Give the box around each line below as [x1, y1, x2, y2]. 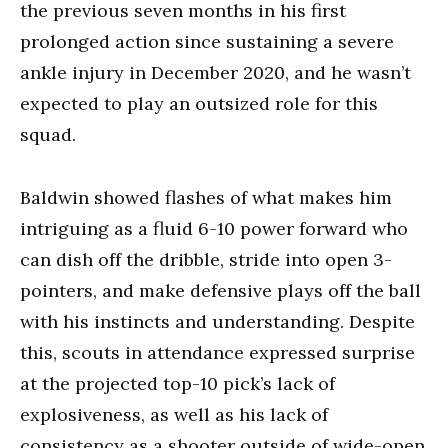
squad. [20, 123, 76, 146]
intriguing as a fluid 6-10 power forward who [20, 217, 408, 240]
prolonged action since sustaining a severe [20, 30, 394, 53]
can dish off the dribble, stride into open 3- [20, 248, 392, 271]
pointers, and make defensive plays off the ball [20, 279, 421, 302]
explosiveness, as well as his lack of [20, 403, 328, 426]
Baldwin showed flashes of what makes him [20, 186, 392, 209]
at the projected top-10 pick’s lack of [20, 372, 335, 395]
